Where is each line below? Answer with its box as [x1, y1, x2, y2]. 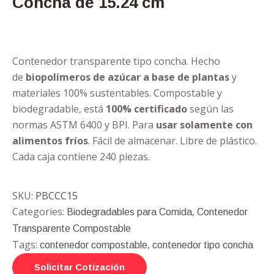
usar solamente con [156, 118, 253, 131]
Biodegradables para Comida [67, 207, 192, 217]
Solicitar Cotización [34, 262, 125, 272]
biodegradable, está [12, 102, 106, 116]
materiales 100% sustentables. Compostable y [12, 86, 222, 100]
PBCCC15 [35, 189, 78, 202]
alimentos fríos [12, 134, 88, 147]
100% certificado [106, 102, 187, 116]
